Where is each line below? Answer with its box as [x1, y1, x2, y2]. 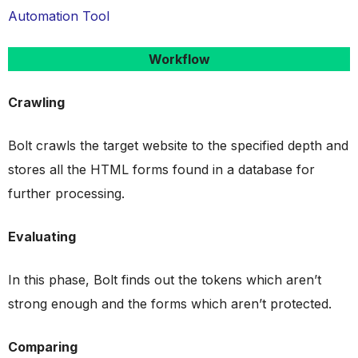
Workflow [148, 51, 210, 67]
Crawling [8, 94, 65, 110]
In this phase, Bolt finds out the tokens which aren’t [8, 272, 321, 288]
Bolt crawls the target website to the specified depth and [8, 137, 348, 153]
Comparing [8, 339, 78, 355]
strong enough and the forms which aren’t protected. [8, 296, 332, 312]
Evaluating [8, 229, 76, 245]
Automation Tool [8, 8, 109, 24]
